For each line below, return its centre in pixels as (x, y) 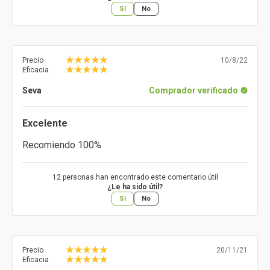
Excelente (45, 124)
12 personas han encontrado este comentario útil (135, 177)
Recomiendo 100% (62, 145)
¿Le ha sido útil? (135, 187)
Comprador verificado (193, 91)
